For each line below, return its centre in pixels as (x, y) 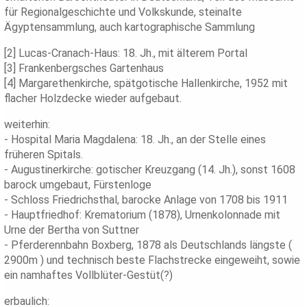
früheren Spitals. (44, 155)
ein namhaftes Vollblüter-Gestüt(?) (89, 275)
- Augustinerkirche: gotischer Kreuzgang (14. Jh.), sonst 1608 (150, 170)
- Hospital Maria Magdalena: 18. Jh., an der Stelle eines (135, 140)
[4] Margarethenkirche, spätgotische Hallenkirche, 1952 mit (146, 84)
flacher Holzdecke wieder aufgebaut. (93, 99)
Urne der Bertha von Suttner (72, 230)
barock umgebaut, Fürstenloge (78, 185)
